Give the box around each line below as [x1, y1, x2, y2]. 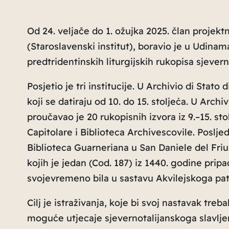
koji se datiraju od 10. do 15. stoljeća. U [27, 95, 200, 107]
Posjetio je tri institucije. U [27, 80, 146, 92]
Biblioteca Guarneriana [27, 141, 131, 153]
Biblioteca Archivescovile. [80, 126, 197, 138]
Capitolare [27, 126, 75, 138]
